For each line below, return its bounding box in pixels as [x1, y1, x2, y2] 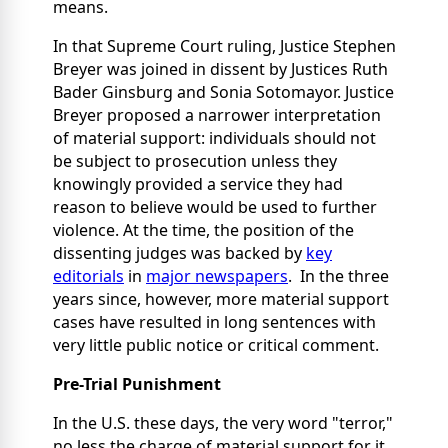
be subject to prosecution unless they [53, 150, 337, 173]
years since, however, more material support [53, 288, 389, 311]
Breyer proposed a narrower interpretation [53, 104, 381, 127]
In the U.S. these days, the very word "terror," [53, 412, 393, 435]
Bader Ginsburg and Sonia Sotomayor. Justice [53, 81, 394, 104]
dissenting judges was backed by [53, 242, 306, 265]
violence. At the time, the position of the [53, 219, 354, 242]
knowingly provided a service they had [53, 173, 343, 196]
